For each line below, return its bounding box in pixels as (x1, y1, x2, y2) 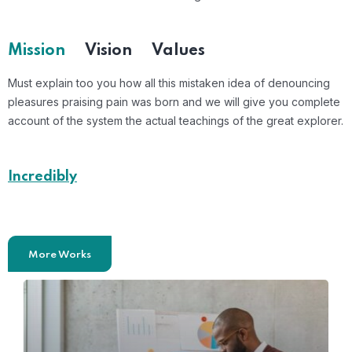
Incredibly (8, 170, 77, 185)
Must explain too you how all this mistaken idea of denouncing (8, 76, 330, 90)
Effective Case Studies (8, 197, 302, 226)
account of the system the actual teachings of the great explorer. (8, 114, 343, 128)
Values (152, 43, 205, 60)
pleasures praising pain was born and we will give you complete (8, 95, 340, 109)
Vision (85, 43, 132, 60)
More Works (28, 250, 91, 261)
